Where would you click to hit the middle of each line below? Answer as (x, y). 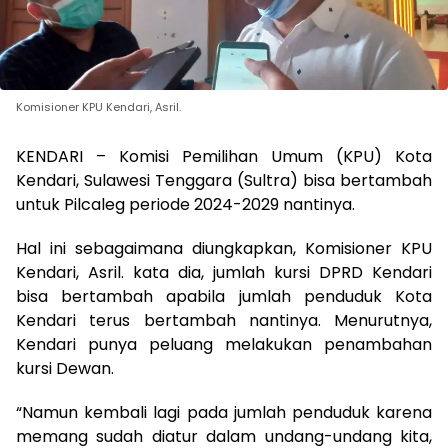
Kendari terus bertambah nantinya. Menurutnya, (224, 320)
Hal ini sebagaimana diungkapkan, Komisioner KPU (224, 248)
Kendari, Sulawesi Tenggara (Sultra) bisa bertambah (224, 180)
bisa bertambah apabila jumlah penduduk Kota (224, 296)
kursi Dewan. (65, 368)
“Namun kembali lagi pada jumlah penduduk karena (224, 412)
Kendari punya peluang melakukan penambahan (224, 344)
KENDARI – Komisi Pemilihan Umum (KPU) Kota (224, 156)
